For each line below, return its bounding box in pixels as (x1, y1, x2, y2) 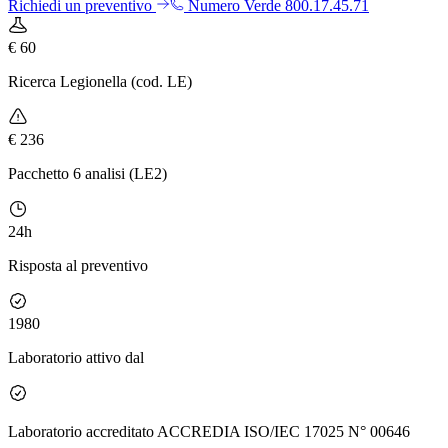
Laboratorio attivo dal (8, 348, 144, 366)
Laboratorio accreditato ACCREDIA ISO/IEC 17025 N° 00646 (8, 422, 410, 440)
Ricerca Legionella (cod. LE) (8, 72, 192, 90)
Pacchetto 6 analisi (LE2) (8, 164, 167, 182)
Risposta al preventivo (8, 256, 148, 274)
